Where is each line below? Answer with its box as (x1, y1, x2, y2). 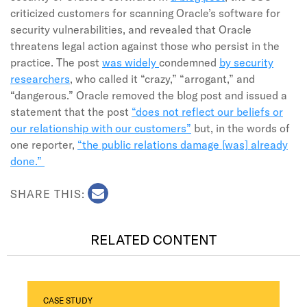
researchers (10, 72, 70, 85)
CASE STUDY (43, 295, 93, 305)
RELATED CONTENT (90, 231, 217, 247)
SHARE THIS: (10, 187, 85, 200)
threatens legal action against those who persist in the (10, 39, 280, 52)
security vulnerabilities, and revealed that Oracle (10, 23, 251, 36)
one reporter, (10, 138, 77, 151)
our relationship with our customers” (10, 121, 191, 134)
